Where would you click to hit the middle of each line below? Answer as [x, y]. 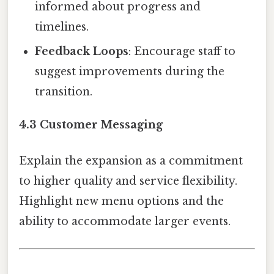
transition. [64, 92]
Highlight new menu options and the [121, 202]
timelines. [62, 27]
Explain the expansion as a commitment [131, 161]
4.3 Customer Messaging [91, 125]
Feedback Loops [82, 51]
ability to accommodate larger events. [125, 222]
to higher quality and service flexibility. [128, 181]
